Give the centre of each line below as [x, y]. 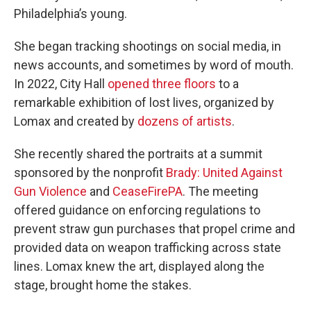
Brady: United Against [224, 173]
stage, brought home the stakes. [103, 285]
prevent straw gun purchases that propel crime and [154, 229]
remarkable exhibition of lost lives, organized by [144, 102]
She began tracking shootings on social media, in [148, 46]
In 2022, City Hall [61, 84]
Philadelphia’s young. [70, 14]
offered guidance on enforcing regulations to [137, 210]
